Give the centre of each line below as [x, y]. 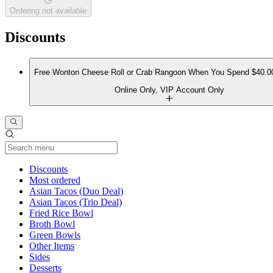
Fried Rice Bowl [61, 213]
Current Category [101, 169]
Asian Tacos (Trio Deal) [76, 202]
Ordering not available [48, 11]
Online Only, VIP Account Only [169, 90]
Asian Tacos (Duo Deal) [76, 191]
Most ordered [55, 180]
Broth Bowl [52, 224]
